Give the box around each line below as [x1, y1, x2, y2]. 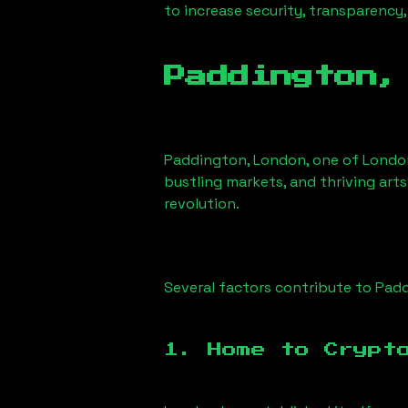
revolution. [164, 194, 240, 213]
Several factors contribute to [164, 278, 375, 297]
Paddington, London [164, 150, 306, 169]
